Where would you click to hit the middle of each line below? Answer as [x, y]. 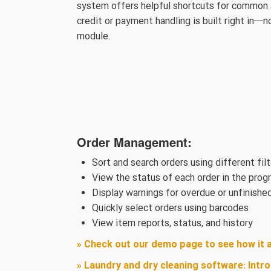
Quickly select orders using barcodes [170, 209]
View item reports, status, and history [172, 224]
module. [94, 37]
